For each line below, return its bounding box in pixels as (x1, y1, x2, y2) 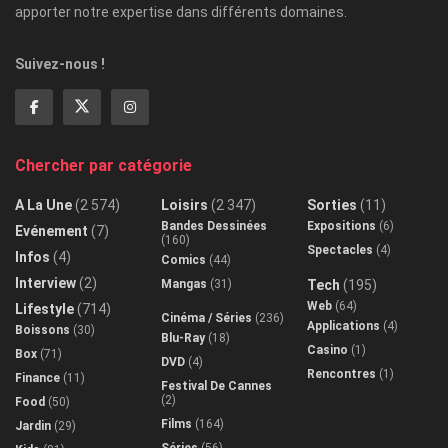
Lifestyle (15, 301, 74, 318)
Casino (307, 343, 348, 358)
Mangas (161, 277, 207, 292)
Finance (15, 371, 60, 386)
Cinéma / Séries (161, 311, 252, 326)
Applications (307, 319, 380, 334)
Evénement (15, 223, 88, 240)
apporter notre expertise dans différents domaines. (15, 4, 347, 21)
